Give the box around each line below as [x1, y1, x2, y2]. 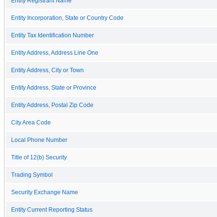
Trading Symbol [11, 171, 53, 178]
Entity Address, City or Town [11, 67, 84, 73]
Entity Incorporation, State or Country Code [11, 15, 124, 21]
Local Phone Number [11, 137, 67, 143]
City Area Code [11, 119, 51, 125]
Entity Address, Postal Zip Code [11, 102, 93, 108]
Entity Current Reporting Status [11, 206, 93, 213]
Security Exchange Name [11, 189, 78, 195]
